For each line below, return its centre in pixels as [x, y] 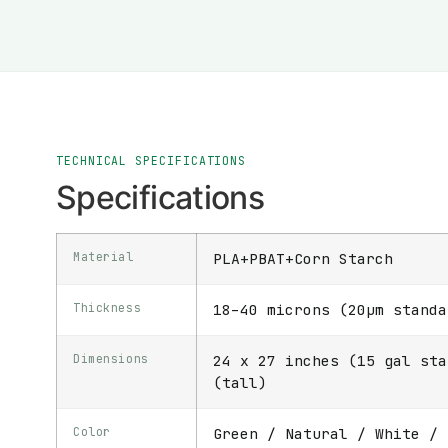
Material [103, 257]
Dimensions [111, 359]
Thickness [107, 308]
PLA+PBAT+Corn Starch [303, 259]
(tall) [240, 383]
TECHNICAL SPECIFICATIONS [151, 161]
